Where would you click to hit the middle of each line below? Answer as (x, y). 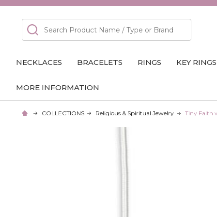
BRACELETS (100, 62)
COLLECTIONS (63, 113)
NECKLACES (39, 62)
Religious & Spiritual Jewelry (135, 113)
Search (35, 24)
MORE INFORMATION (58, 87)
